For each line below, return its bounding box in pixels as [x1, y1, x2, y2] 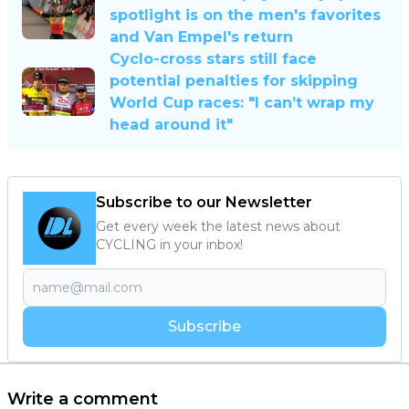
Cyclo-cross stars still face [110, 49, 317, 68]
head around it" [110, 115, 233, 133]
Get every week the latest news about [96, 217, 341, 235]
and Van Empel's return [110, 27, 293, 46]
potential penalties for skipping [110, 71, 358, 89]
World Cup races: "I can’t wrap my [110, 93, 374, 111]
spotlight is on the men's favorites [110, 5, 381, 24]
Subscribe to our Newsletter [96, 193, 312, 211]
